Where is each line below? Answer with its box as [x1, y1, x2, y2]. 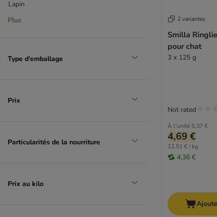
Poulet [8, 117, 28, 126]
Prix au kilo [8, 179, 44, 188]
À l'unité [168, 122, 190, 130]
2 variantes [177, 15, 205, 23]
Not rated [168, 105, 196, 115]
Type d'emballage [8, 54, 63, 63]
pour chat [168, 41, 201, 52]
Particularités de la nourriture [8, 137, 100, 147]
